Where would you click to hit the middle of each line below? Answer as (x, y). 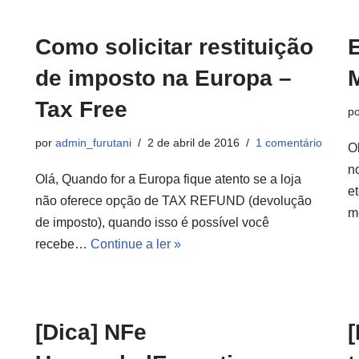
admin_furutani (93, 143)
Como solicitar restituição (174, 47)
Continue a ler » (136, 244)
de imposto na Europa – (163, 78)
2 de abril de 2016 (194, 143)
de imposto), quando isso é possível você (152, 222)
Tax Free (81, 109)
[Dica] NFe (91, 332)
